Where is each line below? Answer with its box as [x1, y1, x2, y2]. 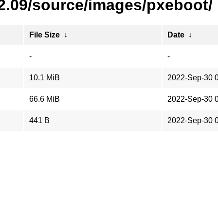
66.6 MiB [29, 95, 60, 103]
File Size [29, 31, 60, 39]
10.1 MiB [29, 73, 60, 82]
